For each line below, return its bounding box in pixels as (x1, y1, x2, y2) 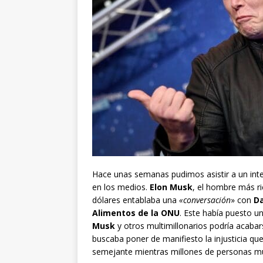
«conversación (179, 194, 231, 206)
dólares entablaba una (92, 194, 179, 206)
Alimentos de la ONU (92, 207, 180, 219)
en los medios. (92, 181, 150, 193)
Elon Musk (150, 181, 193, 193)
